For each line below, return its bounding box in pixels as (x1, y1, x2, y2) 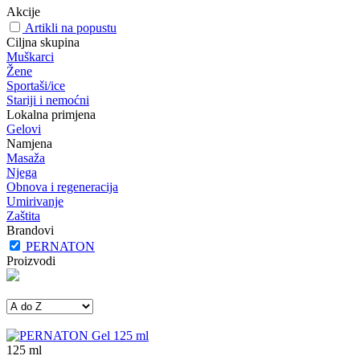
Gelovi (6, 122, 41, 136)
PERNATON (26, 239, 95, 253)
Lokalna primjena (6, 108, 96, 121)
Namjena (6, 137, 52, 150)
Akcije (6, 5, 40, 18)
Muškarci (6, 50, 54, 63)
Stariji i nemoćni (6, 93, 89, 107)
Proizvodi (6, 254, 55, 268)
